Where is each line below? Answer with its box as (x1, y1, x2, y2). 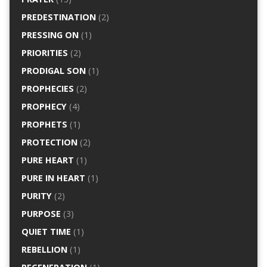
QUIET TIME (21, 226, 71, 237)
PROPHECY (21, 101, 67, 112)
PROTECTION (21, 136, 77, 148)
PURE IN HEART (21, 172, 85, 184)
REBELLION (21, 244, 67, 255)
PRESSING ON (21, 29, 79, 41)
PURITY (21, 190, 52, 201)
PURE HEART (21, 154, 74, 166)
